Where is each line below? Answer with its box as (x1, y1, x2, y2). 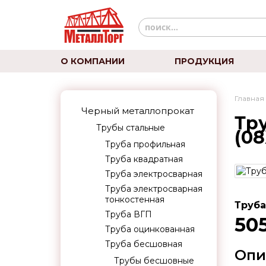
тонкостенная (105, 194, 164, 205)
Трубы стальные (96, 122, 165, 133)
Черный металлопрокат (81, 105, 194, 116)
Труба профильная (105, 139, 185, 150)
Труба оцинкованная (105, 224, 195, 235)
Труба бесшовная (105, 239, 182, 249)
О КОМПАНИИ (61, 56, 125, 66)
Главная (234, 94, 264, 103)
